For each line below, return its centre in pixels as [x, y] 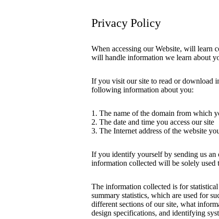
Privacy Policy [126, 23]
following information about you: [142, 90]
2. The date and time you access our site [153, 122]
